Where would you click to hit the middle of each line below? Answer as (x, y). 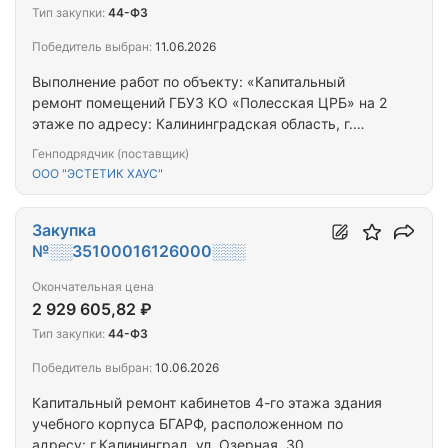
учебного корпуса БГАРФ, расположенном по (187, 424)
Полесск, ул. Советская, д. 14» (137, 145)
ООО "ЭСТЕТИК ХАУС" (97, 174)
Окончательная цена (93, 287)
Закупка (64, 230)
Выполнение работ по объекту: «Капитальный (188, 82)
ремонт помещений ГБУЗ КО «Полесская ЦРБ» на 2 (209, 103)
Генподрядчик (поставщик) (110, 154)
